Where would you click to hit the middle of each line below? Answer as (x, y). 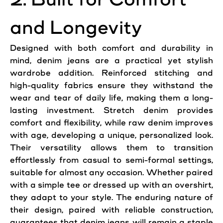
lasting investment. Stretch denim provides (111, 110)
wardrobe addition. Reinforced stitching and (111, 73)
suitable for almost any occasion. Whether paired (111, 172)
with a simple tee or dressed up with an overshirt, (111, 185)
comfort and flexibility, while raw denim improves (111, 123)
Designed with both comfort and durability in (111, 48)
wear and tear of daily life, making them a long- (111, 98)
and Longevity (76, 28)
